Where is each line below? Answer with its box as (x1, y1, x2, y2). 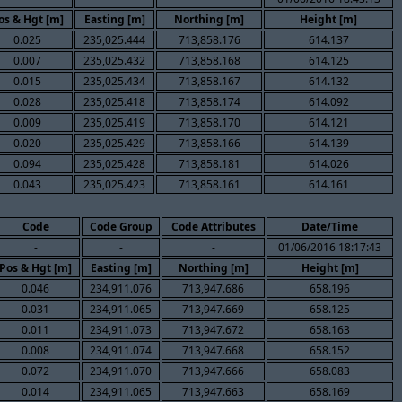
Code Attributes (170, 218, 256, 234)
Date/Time (301, 218, 358, 234)
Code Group (89, 218, 153, 234)
